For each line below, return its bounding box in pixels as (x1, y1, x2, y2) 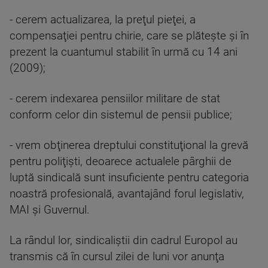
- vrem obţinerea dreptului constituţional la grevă (10, 139, 248, 153)
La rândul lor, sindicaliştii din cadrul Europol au (10, 234, 237, 248)
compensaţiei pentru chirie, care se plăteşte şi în (10, 29, 249, 43)
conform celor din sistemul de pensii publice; (10, 108, 232, 122)
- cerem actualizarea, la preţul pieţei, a (10, 13, 196, 27)
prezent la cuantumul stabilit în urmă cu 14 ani (10, 45, 237, 59)
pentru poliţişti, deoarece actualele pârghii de (10, 155, 232, 169)
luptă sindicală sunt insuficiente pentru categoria (10, 171, 249, 185)
